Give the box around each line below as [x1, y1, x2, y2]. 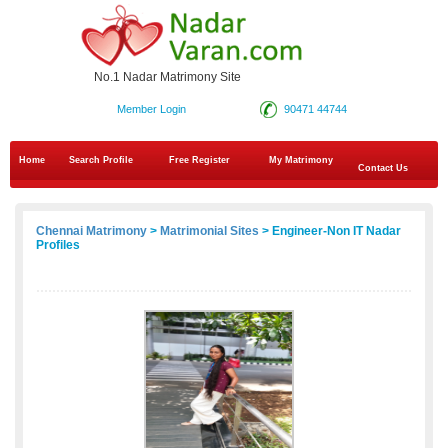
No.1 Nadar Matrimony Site [94, 70, 241, 85]
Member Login [116, 103, 186, 116]
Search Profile [69, 155, 133, 166]
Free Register [169, 155, 230, 166]
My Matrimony [269, 155, 333, 166]
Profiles [36, 238, 80, 253]
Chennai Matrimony [36, 224, 147, 239]
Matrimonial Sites [160, 224, 259, 239]
